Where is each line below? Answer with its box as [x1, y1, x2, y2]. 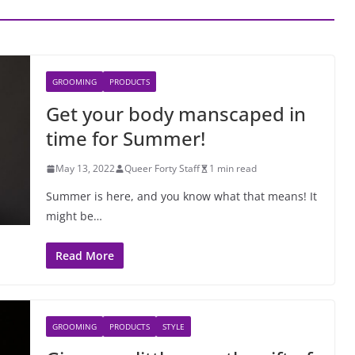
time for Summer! [46, 125, 205, 151]
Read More [55, 248, 114, 263]
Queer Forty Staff [124, 162, 200, 175]
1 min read [209, 162, 257, 175]
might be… [46, 208, 102, 223]
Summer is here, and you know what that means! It [46, 189, 317, 204]
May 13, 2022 [55, 162, 115, 175]
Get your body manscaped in [46, 101, 306, 127]
